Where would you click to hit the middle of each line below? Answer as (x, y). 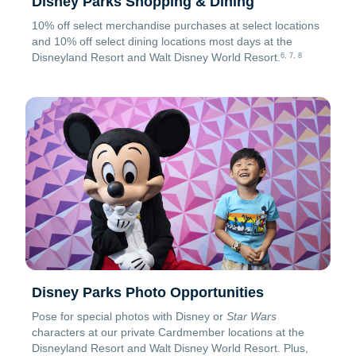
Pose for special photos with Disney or (129, 317)
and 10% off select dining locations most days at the (162, 41)
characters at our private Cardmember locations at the (168, 333)
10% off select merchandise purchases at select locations (176, 25)
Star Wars (252, 317)
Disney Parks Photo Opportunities (148, 293)
